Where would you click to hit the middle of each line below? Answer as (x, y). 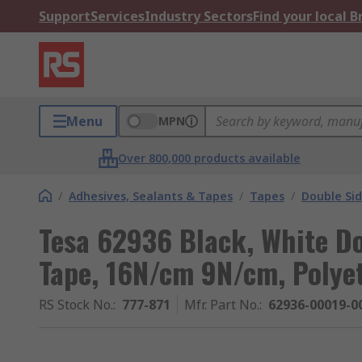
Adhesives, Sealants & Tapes (151, 196)
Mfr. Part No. (222, 305)
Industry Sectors (199, 16)
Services (118, 16)
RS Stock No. (76, 305)
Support (65, 16)
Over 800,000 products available (210, 158)
